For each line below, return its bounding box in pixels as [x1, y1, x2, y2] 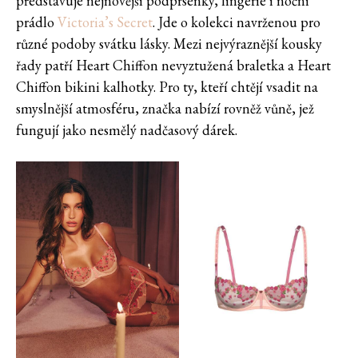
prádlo [16, 13, 58, 32]
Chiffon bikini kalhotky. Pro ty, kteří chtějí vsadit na [16, 78, 318, 97]
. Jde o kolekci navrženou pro [153, 13, 320, 32]
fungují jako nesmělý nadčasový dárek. [16, 121, 241, 140]
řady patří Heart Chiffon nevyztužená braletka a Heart [16, 56, 331, 75]
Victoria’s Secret [58, 13, 153, 32]
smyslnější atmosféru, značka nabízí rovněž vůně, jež [16, 99, 314, 118]
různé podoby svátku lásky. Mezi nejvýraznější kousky [16, 34, 322, 54]
